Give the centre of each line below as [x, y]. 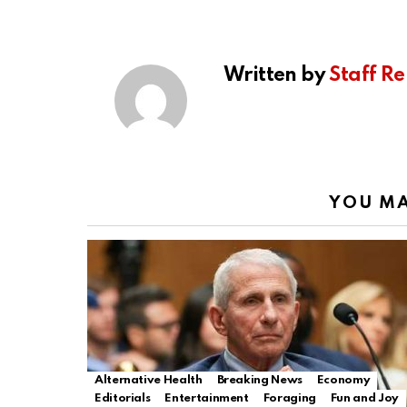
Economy [343, 381]
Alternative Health [149, 381]
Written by [277, 76]
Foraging [289, 399]
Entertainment [207, 399]
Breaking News [259, 381]
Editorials [123, 399]
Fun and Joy [364, 399]
